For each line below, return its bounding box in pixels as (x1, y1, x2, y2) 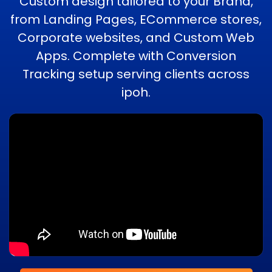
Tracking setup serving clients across (22, 65, 250, 83)
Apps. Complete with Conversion (36, 47, 236, 64)
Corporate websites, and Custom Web (18, 29, 254, 46)
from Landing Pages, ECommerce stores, (10, 10, 262, 28)
